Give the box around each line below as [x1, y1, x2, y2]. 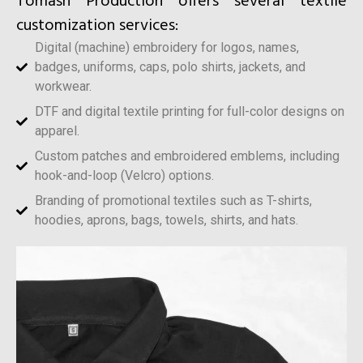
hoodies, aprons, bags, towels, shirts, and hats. [34, 211, 298, 228]
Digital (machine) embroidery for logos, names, [34, 39, 299, 55]
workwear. [34, 78, 92, 94]
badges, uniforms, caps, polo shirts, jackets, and [34, 58, 305, 75]
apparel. [34, 122, 79, 139]
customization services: [16, 12, 178, 39]
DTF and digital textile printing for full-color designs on [34, 103, 344, 119]
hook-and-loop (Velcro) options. [34, 167, 214, 183]
